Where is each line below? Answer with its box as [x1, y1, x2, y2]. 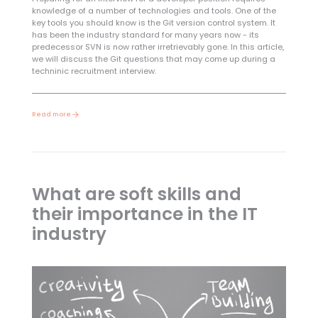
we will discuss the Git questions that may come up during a [31, 53, 275, 65]
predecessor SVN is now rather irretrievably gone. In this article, [31, 40, 284, 53]
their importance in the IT [31, 201, 258, 226]
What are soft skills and [31, 181, 241, 207]
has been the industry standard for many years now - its [31, 28, 259, 40]
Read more [31, 109, 71, 119]
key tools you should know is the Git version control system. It [31, 16, 275, 28]
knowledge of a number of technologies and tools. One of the [31, 4, 276, 16]
